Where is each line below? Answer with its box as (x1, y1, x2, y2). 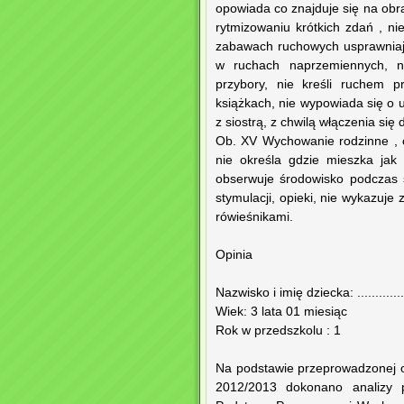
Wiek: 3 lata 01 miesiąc (216, 305, 347, 319)
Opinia (216, 248, 252, 262)
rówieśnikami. (216, 210, 293, 225)
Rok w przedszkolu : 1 (216, 324, 341, 338)
